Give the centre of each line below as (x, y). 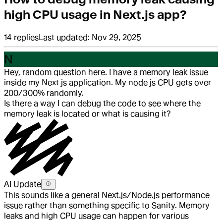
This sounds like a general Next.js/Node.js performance (107, 195)
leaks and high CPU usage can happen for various (96, 216)
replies (26, 38)
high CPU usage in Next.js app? (95, 15)
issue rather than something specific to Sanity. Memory (107, 206)
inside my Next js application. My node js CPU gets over (108, 83)
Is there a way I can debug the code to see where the (102, 104)
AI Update (23, 184)
